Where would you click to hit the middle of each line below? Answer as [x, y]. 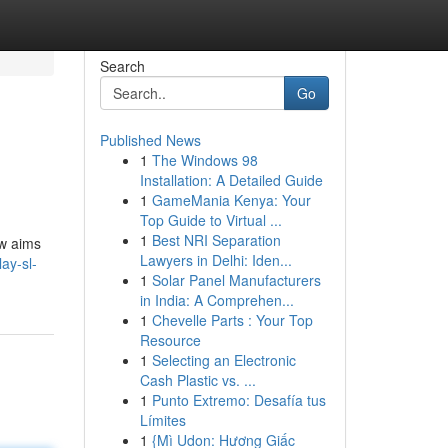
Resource [170, 340]
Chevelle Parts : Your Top [232, 320]
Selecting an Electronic [223, 360]
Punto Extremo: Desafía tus [238, 400]
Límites [162, 420]
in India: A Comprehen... [216, 300]
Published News [150, 140]
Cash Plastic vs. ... [197, 380]
